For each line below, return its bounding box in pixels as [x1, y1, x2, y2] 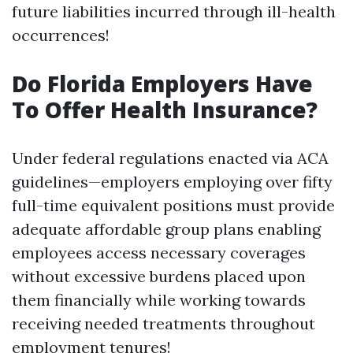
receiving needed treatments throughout [12, 314, 315, 333]
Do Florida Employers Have [12, 69, 313, 98]
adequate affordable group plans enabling [12, 219, 321, 239]
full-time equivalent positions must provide [12, 195, 335, 215]
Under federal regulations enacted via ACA [12, 148, 329, 168]
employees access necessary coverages [12, 243, 306, 262]
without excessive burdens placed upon [12, 266, 306, 286]
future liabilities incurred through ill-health [12, 2, 336, 21]
